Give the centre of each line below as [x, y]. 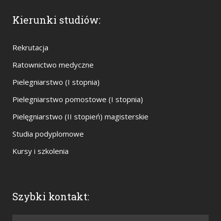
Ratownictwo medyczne [53, 65]
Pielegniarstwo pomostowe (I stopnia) [78, 99]
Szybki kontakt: [51, 196]
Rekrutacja [30, 47]
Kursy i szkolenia [40, 151]
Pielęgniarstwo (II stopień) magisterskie [80, 116]
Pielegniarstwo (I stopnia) [56, 82]
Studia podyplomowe [48, 134]
